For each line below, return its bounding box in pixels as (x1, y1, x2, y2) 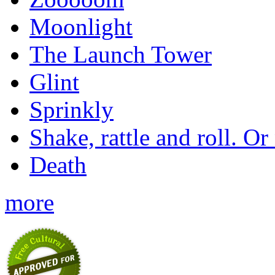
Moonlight (29, 13, 133, 40)
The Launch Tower (29, 41, 212, 68)
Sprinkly (29, 96, 114, 123)
